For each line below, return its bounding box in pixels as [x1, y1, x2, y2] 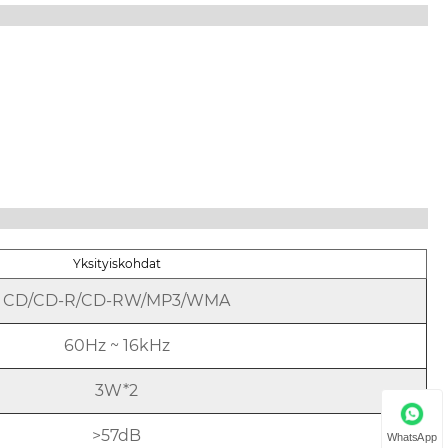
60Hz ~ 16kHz [63, 335, 170, 355]
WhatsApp [386, 430, 438, 443]
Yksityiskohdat [72, 255, 161, 271]
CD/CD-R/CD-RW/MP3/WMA [3, 290, 231, 310]
